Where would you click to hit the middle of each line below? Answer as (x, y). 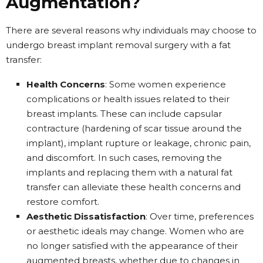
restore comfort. (63, 201)
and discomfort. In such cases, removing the (124, 157)
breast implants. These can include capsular (124, 113)
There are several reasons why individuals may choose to (131, 30)
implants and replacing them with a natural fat (129, 172)
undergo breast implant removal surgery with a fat (118, 45)
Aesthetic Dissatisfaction (86, 216)
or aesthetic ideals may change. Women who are (135, 231)
